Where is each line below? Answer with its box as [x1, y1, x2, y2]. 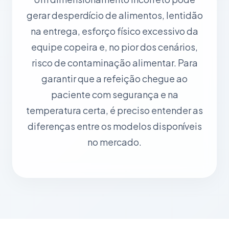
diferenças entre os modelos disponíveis [27, 120, 202, 132]
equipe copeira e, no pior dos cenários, [31, 41, 198, 53]
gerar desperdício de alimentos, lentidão [26, 9, 203, 21]
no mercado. [87, 136, 142, 148]
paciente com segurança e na [51, 88, 178, 100]
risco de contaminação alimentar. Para [31, 57, 198, 68]
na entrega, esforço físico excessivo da [31, 25, 198, 37]
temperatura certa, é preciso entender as [26, 104, 203, 116]
